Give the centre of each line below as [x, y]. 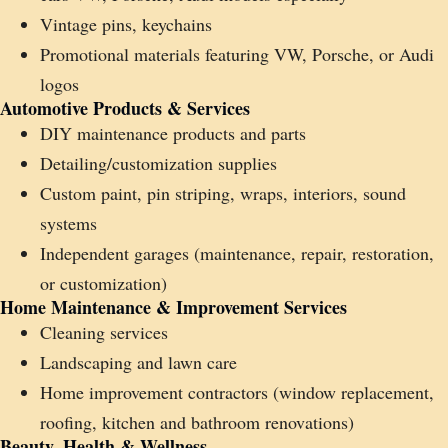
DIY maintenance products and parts [173, 133]
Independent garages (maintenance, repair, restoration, [237, 253]
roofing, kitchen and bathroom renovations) [197, 422]
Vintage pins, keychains [126, 24]
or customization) [103, 283]
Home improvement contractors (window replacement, [237, 392]
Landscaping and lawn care [138, 362]
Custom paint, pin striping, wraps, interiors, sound [223, 193]
